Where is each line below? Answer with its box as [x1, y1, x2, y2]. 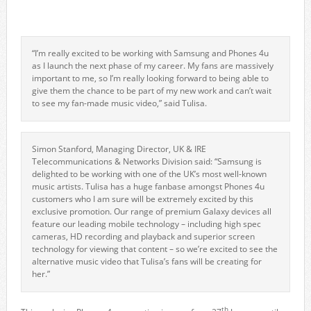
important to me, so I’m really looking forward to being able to [31, 72, 269, 84]
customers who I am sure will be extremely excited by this [31, 193, 253, 205]
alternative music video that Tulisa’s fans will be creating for [31, 255, 262, 267]
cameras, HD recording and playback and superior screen [31, 230, 255, 242]
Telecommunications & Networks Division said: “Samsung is [31, 155, 262, 167]
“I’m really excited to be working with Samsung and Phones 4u [31, 47, 269, 59]
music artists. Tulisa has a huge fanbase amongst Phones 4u [31, 180, 264, 192]
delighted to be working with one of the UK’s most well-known [31, 168, 267, 180]
